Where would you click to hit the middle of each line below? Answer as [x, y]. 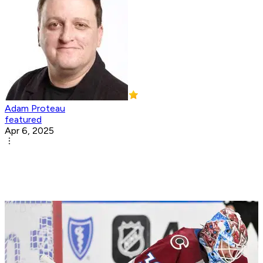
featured [23, 120]
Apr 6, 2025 [29, 131]
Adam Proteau [35, 109]
